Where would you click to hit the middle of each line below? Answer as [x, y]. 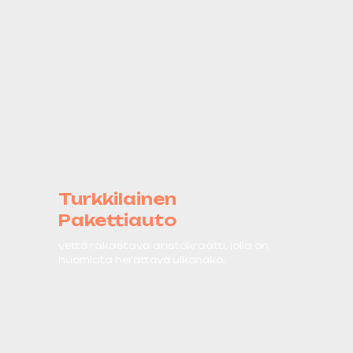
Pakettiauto [117, 220]
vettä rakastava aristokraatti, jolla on [163, 245]
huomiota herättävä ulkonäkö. [142, 259]
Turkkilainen [117, 199]
